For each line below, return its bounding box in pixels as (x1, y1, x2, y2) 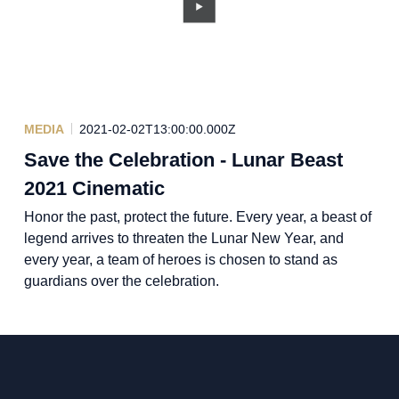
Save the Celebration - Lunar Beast (23, 148, 343, 171)
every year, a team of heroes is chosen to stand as (23, 251, 338, 267)
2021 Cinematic (23, 176, 165, 199)
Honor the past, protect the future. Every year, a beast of (23, 208, 371, 224)
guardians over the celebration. (23, 273, 219, 289)
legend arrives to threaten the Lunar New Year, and (23, 230, 344, 246)
